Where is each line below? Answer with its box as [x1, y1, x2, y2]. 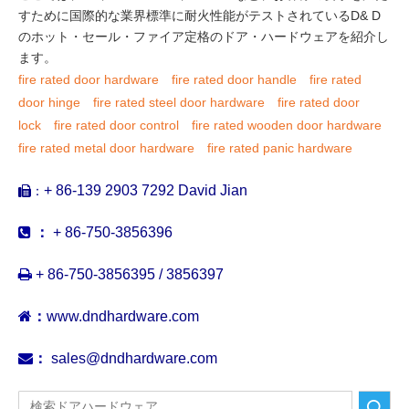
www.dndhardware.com [47, 309, 199, 324]
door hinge [18, 95, 80, 110]
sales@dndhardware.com [51, 351, 217, 366]
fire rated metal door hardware [18, 141, 194, 155]
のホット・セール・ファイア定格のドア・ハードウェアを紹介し [18, 29, 389, 44]
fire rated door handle [172, 72, 297, 87]
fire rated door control [54, 118, 179, 132]
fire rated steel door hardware [93, 95, 265, 110]
